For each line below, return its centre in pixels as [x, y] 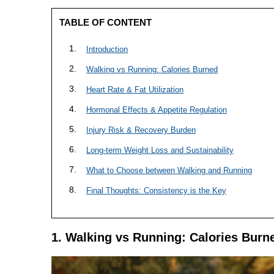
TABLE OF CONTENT [106, 22]
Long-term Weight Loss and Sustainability [160, 150]
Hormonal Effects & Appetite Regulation [157, 109]
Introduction [107, 49]
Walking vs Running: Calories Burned [152, 69]
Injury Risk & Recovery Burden [141, 130]
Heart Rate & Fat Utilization [135, 89]
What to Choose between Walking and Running [169, 170]
